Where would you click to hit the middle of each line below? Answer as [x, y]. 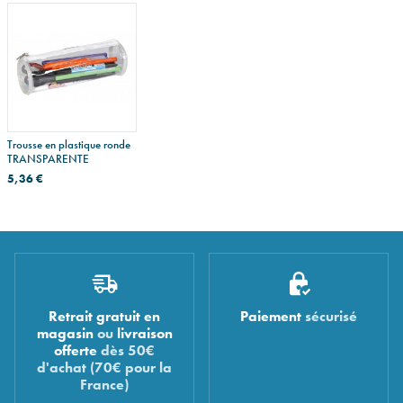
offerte [76, 351]
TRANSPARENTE [48, 158]
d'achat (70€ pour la [104, 368]
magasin [65, 334]
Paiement [271, 317]
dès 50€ [126, 351]
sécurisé [329, 317]
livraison [144, 334]
